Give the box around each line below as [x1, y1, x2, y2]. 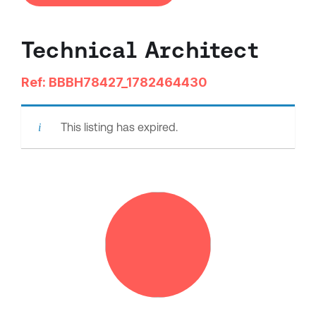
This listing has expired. [61, 121, 178, 135]
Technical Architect [21, 37, 259, 63]
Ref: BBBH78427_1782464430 [21, 75, 207, 90]
